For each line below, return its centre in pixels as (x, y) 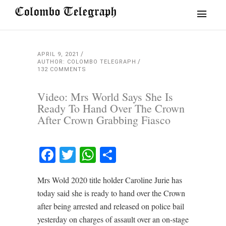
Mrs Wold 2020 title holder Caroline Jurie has (110, 180)
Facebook (91, 155)
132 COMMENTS (62, 69)
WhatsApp (133, 155)
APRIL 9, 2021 (58, 54)
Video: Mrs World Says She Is (105, 97)
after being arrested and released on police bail (111, 206)
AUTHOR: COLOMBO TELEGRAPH (87, 62)
